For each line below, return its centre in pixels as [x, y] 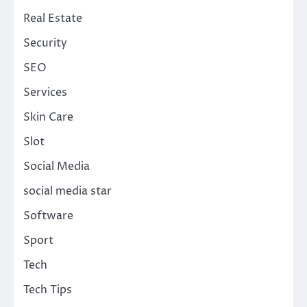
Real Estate [53, 19]
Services [45, 93]
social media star [67, 192]
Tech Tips [48, 290]
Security [45, 44]
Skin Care [48, 118]
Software [48, 216]
